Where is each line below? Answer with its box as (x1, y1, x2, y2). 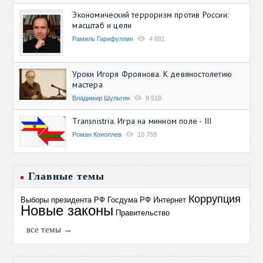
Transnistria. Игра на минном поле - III (72, 115, 212, 126)
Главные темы (28, 170, 105, 182)
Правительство (116, 208, 170, 217)
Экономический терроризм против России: (72, 9, 229, 20)
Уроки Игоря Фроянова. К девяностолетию (72, 68, 232, 79)
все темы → (26, 224, 73, 234)
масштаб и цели (72, 19, 132, 31)
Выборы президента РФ (21, 195, 106, 204)
